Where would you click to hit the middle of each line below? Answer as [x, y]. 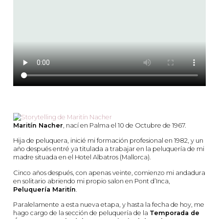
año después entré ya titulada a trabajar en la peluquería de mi [109, 149]
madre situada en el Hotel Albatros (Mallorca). [82, 157]
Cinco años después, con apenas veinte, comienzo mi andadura [109, 173]
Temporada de [175, 213]
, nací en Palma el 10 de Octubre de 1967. [125, 126]
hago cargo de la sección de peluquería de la [81, 213]
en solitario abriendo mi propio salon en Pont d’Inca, [92, 181]
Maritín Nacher [38, 126]
